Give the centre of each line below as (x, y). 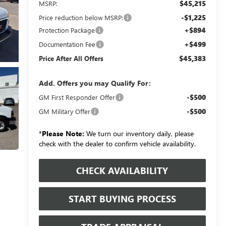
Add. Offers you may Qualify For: (95, 83)
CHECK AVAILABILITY (122, 170)
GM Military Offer (64, 111)
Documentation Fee (67, 44)
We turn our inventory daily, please (139, 133)
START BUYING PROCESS (122, 199)
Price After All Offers (71, 58)
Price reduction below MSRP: (81, 17)
